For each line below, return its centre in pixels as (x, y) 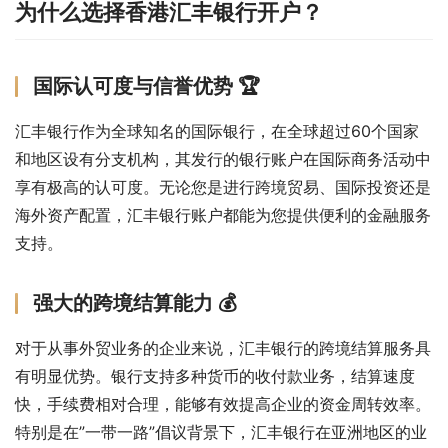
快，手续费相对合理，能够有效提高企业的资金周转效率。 (223, 403)
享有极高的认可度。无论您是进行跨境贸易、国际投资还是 (223, 186)
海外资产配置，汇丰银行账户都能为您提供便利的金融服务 (223, 214)
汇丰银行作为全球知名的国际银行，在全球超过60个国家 (217, 130)
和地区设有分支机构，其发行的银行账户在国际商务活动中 (223, 158)
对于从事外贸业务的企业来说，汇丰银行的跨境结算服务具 (223, 347)
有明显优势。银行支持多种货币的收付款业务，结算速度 (215, 375)
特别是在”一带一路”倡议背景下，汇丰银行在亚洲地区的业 (221, 431)
